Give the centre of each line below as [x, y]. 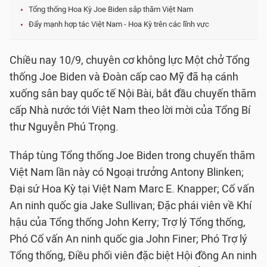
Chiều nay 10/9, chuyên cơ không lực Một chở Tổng [130, 60]
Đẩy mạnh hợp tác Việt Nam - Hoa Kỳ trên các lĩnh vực [119, 24]
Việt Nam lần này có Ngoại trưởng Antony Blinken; [127, 172]
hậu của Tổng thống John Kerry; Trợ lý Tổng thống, [128, 222]
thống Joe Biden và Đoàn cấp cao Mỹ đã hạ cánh [124, 77]
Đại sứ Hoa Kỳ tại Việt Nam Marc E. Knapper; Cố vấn [132, 189]
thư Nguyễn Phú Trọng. [64, 127]
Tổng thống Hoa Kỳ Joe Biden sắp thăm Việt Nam [111, 9]
